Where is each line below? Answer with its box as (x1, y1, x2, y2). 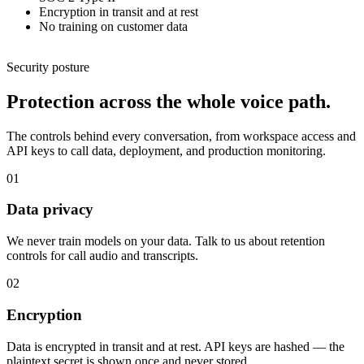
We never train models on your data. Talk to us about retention (6, 234, 325, 249)
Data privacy (6, 201, 93, 219)
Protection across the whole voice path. (6, 90, 331, 112)
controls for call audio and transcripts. (6, 249, 198, 263)
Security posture (6, 59, 89, 74)
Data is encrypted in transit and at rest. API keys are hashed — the (6, 339, 344, 353)
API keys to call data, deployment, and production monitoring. (6, 143, 326, 158)
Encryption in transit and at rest (39, 4, 198, 19)
